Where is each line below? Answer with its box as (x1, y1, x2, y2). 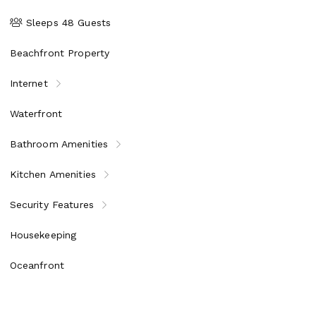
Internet (9, 77, 48, 89)
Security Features (9, 198, 95, 210)
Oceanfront (9, 259, 65, 271)
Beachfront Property (9, 47, 110, 59)
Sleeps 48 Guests (22, 16, 111, 28)
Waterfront (9, 107, 63, 119)
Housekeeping (9, 229, 77, 241)
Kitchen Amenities (9, 168, 97, 180)
